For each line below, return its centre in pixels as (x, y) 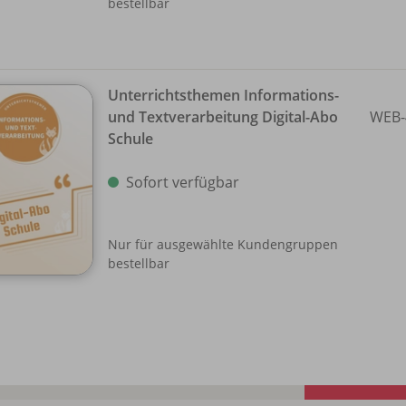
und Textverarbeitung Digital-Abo (223, 117)
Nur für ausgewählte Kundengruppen (223, 244)
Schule (130, 139)
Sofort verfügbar (183, 183)
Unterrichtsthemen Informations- (223, 96)
